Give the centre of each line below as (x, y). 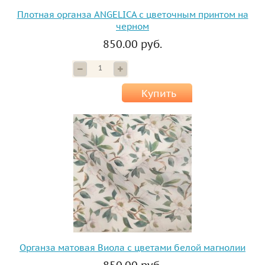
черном (132, 27)
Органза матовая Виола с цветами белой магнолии (132, 248)
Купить (159, 94)
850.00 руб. (132, 44)
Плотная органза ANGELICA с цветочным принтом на (132, 15)
